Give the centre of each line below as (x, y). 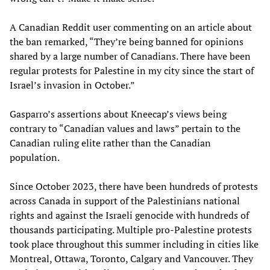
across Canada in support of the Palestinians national (125, 200)
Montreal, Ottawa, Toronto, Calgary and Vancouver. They (131, 258)
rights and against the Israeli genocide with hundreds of (129, 215)
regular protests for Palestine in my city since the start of (132, 70)
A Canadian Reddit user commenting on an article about (131, 27)
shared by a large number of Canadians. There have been (130, 56)
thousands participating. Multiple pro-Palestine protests (131, 229)
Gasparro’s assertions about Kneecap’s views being (118, 114)
